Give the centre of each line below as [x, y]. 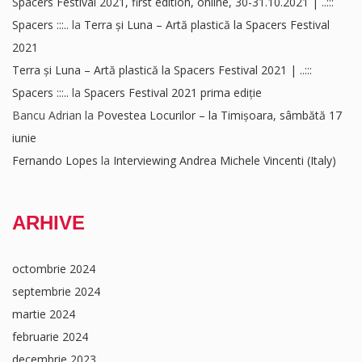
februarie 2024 [50, 337]
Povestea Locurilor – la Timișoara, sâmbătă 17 [219, 115]
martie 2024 [44, 314]
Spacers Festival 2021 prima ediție [173, 93]
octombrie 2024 [54, 269]
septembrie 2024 [56, 291]
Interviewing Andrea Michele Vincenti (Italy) [225, 160]
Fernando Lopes [55, 160]
